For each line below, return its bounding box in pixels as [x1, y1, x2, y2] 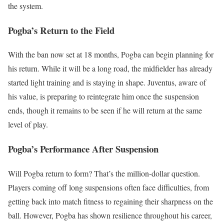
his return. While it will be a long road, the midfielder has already [8, 63, 212, 74]
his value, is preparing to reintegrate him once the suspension [8, 91, 199, 102]
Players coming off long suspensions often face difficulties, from [8, 181, 209, 192]
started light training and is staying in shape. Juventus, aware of [8, 77, 206, 88]
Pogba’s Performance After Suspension [8, 142, 158, 156]
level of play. [8, 119, 48, 130]
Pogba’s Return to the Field [8, 23, 114, 37]
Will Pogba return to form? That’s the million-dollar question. [8, 167, 200, 178]
